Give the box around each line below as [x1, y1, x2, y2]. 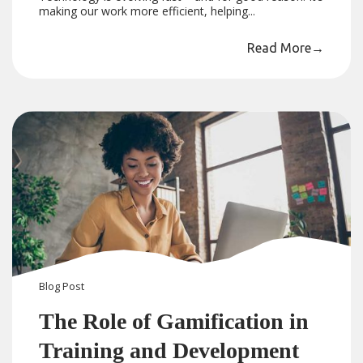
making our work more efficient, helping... [39, 3, 256, 19]
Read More [246, 41, 311, 56]
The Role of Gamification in [39, 309, 310, 335]
